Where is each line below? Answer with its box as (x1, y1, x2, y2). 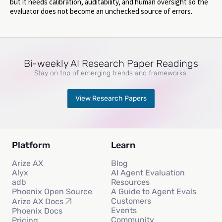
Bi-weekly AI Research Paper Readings (24, 57, 198, 70)
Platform (12, 140, 50, 151)
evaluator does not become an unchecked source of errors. (10, 6, 192, 16)
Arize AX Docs (12, 196, 63, 206)
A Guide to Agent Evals (111, 187, 196, 197)
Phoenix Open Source (12, 187, 92, 197)
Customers (111, 196, 151, 206)
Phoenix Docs (12, 206, 62, 216)
